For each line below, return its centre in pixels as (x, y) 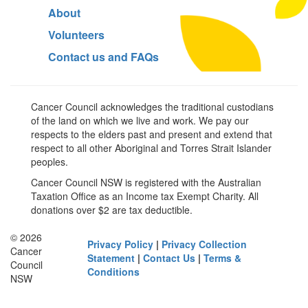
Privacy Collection (205, 244)
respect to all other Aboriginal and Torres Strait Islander (151, 148)
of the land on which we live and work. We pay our (140, 121)
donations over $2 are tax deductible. (112, 210)
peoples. (49, 162)
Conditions (114, 272)
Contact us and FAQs (103, 57)
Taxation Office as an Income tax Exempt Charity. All (145, 196)
